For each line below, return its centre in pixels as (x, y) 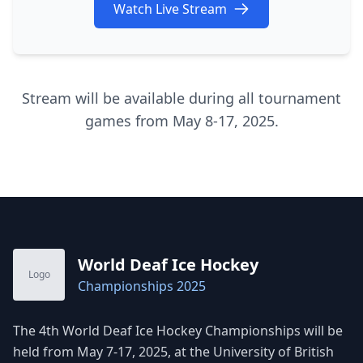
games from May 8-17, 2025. (181, 121)
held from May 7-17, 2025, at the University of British (173, 352)
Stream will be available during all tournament (181, 98)
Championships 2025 (142, 286)
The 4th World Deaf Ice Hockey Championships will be (178, 331)
